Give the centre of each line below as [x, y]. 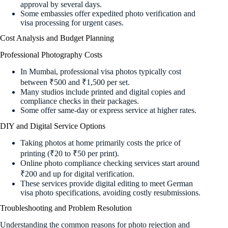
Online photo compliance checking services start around [110, 163]
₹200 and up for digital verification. [77, 174]
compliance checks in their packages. [80, 101]
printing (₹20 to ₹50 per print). [70, 153]
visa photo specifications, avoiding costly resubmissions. [110, 192]
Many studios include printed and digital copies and [103, 92]
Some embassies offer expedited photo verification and [108, 13]
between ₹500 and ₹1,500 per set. [75, 82]
